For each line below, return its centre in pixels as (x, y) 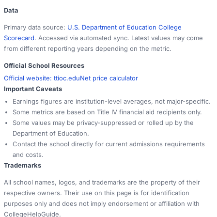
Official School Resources (44, 66)
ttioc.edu (67, 78)
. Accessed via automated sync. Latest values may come (119, 38)
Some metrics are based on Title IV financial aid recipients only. (107, 112)
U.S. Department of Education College (124, 27)
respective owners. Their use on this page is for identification (97, 193)
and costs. (28, 155)
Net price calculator (109, 78)
